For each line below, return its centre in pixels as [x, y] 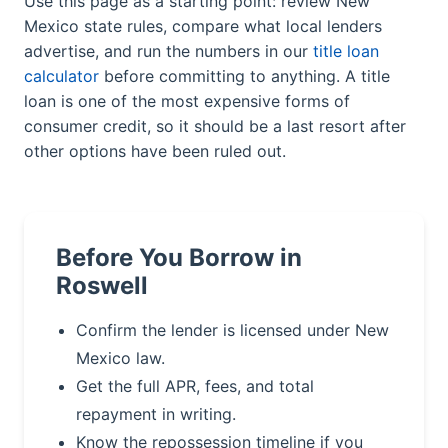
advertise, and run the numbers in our [168, 51]
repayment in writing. [156, 414]
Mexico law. [120, 358]
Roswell [102, 285]
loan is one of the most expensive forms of [187, 101]
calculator [61, 76]
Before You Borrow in [179, 257]
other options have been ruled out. [155, 151]
